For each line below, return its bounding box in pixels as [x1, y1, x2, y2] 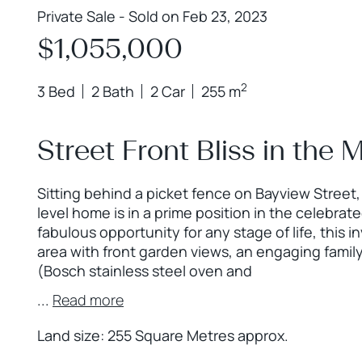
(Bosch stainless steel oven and [37, 261, 252, 280]
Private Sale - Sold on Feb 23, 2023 [37, 6, 267, 26]
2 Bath [91, 82, 134, 101]
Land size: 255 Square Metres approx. [37, 326, 288, 345]
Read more [53, 290, 124, 309]
